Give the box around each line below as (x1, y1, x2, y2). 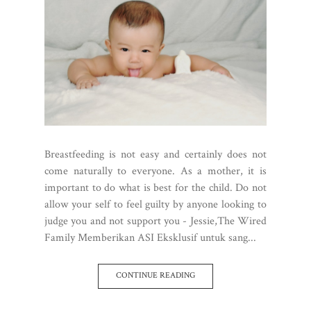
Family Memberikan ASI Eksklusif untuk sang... (44, 230, 256, 245)
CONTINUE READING (116, 269, 195, 280)
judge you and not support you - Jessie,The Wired (44, 213, 267, 228)
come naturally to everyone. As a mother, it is (44, 163, 267, 178)
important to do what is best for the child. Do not (44, 180, 267, 195)
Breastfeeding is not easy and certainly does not (44, 146, 267, 162)
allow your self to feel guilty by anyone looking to (44, 196, 267, 212)
